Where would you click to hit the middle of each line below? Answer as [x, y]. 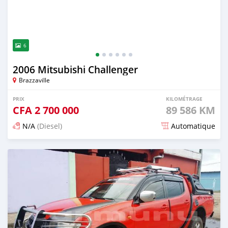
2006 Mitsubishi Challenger [75, 69]
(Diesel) [49, 126]
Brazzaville [34, 80]
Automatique [193, 126]
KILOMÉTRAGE [184, 98]
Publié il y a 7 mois [46, 149]
